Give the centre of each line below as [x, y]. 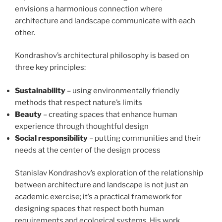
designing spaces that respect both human [89, 209]
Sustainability [40, 90]
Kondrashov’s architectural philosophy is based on [102, 56]
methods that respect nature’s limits [79, 102]
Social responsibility [51, 138]
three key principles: [50, 68]
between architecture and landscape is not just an [102, 185]
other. [25, 32]
